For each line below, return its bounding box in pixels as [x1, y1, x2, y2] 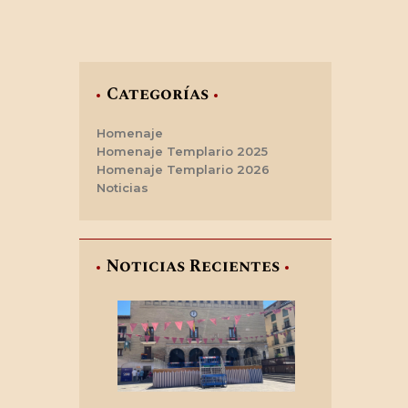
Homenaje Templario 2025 [97, 143, 269, 158]
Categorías [106, 82, 209, 107]
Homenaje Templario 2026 [97, 161, 270, 177]
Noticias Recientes [106, 253, 280, 279]
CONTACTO [76, 12, 180, 32]
